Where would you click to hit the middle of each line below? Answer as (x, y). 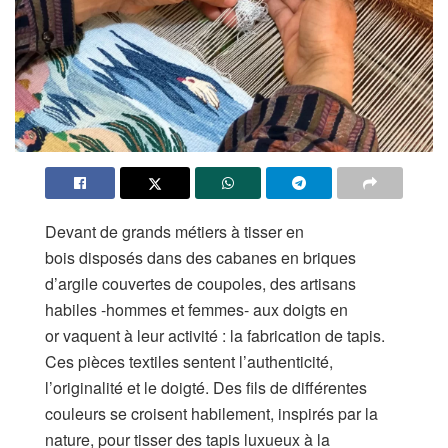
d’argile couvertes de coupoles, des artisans (200, 283)
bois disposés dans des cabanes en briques (200, 257)
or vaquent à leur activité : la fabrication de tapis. (215, 335)
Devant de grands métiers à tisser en (174, 231)
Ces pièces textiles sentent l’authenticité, (189, 361)
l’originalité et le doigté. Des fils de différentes (206, 387)
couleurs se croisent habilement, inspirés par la (211, 413)
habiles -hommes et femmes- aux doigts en (196, 309)
